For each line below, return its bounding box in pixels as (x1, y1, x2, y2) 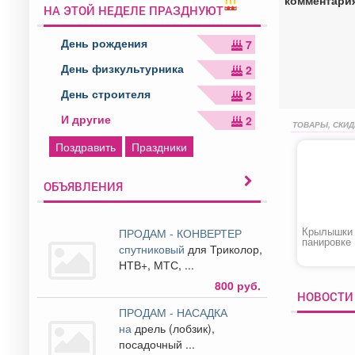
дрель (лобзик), (135, 319, 216, 336)
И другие (61, 110, 111, 127)
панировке (301, 234, 351, 249)
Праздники (132, 138, 187, 155)
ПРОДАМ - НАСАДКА (119, 303, 228, 320)
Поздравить (55, 138, 116, 155)
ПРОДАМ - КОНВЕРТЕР (119, 224, 242, 241)
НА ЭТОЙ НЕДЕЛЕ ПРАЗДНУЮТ (44, 2, 223, 18)
